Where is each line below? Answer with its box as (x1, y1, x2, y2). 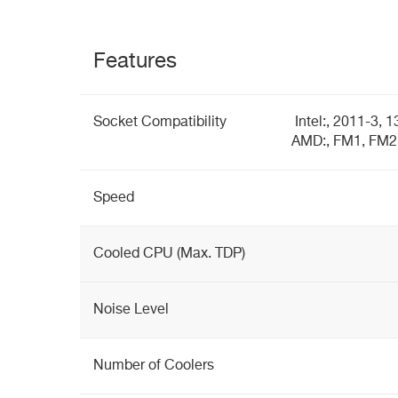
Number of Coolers (93, 359, 214, 373)
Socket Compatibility (93, 115, 227, 130)
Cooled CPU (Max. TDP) (93, 247, 245, 261)
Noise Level (93, 303, 169, 317)
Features (93, 51, 177, 72)
